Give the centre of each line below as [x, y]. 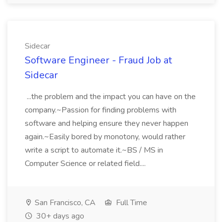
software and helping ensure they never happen [107, 123]
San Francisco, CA [64, 203]
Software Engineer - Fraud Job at [98, 60]
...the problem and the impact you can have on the [110, 97]
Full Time [131, 203]
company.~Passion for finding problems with [101, 110]
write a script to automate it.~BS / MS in [94, 150]
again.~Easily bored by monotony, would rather [105, 137]
